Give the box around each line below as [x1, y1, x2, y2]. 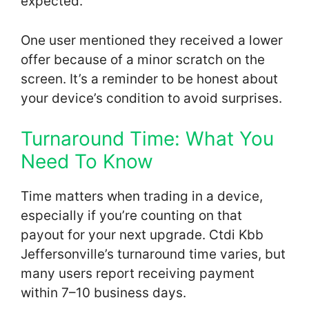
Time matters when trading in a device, [21, 188, 263, 205]
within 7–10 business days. [21, 285, 186, 301]
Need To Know [21, 150, 153, 174]
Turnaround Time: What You [21, 127, 274, 151]
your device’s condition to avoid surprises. [21, 90, 282, 106]
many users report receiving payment [21, 266, 255, 282]
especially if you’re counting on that [21, 208, 242, 224]
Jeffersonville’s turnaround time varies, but [21, 246, 286, 263]
